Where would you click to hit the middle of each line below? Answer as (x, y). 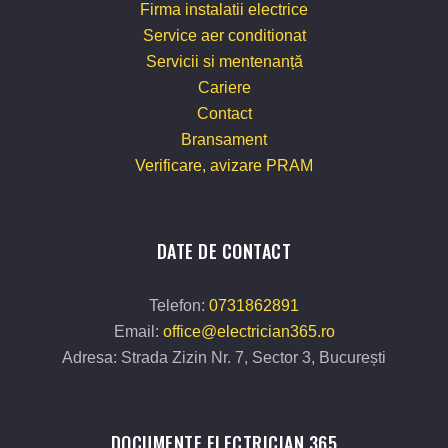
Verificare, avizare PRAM (224, 165)
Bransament (224, 139)
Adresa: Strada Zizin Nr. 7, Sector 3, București (224, 357)
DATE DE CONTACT (224, 250)
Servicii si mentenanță (224, 61)
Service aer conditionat (224, 35)
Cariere (224, 87)
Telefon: (179, 305)
